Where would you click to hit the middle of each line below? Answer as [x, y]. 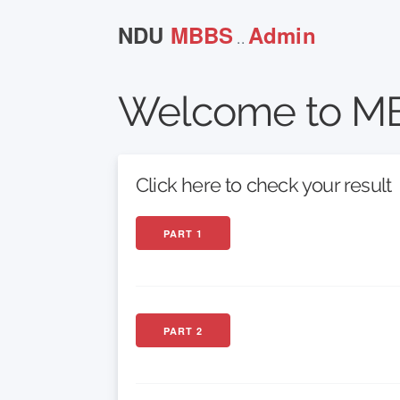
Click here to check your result [264, 185]
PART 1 [183, 233]
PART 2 [183, 331]
